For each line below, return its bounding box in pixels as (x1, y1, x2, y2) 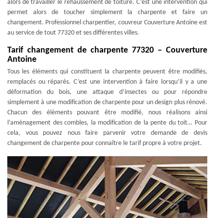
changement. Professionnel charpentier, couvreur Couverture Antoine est (7, 19, 207, 26)
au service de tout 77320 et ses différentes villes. (7, 29, 139, 36)
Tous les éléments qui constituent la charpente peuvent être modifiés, (7, 68, 207, 75)
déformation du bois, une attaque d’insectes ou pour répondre (7, 89, 207, 96)
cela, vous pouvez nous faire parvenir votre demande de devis (7, 129, 207, 137)
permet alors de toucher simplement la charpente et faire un (7, 9, 207, 16)
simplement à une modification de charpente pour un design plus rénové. (7, 99, 207, 106)
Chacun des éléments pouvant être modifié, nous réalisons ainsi (7, 109, 207, 116)
